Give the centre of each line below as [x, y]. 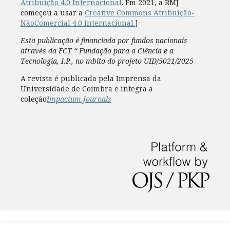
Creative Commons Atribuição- [139, 13]
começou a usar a [52, 13]
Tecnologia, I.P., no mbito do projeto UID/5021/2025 [107, 61]
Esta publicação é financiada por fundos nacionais [104, 41]
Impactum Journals [79, 99]
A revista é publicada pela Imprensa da [91, 79]
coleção [33, 99]
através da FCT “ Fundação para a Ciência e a [97, 51]
